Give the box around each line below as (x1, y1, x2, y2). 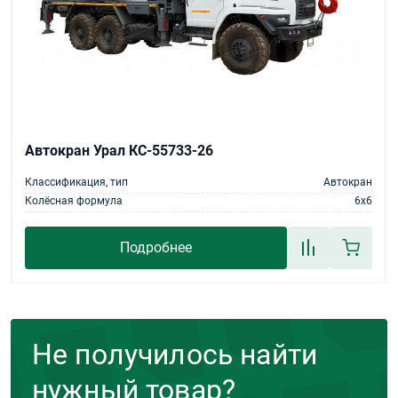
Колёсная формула (25, 195, 123, 208)
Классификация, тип (25, 176, 128, 189)
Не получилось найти (32, 338, 318, 372)
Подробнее (119, 239, 193, 257)
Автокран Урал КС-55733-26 (25, 142, 213, 160)
